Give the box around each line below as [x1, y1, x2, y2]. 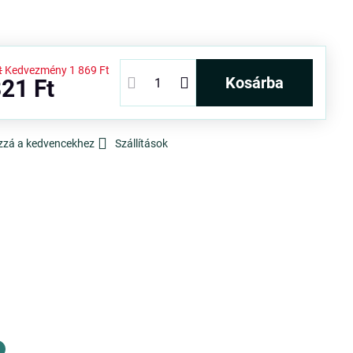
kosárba [236, 73, 284, 92]
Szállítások [115, 137, 169, 150]
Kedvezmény [5, 64, 68, 76]
